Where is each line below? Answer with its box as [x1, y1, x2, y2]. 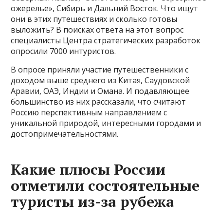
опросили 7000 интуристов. [11, 46, 116, 57]
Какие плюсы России [11, 160, 166, 180]
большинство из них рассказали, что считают [11, 96, 186, 108]
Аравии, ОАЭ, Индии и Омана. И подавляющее [11, 86, 190, 97]
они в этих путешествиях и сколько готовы [11, 14, 178, 25]
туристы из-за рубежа [11, 192, 175, 212]
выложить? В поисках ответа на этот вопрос [11, 24, 184, 36]
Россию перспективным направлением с [11, 107, 167, 118]
